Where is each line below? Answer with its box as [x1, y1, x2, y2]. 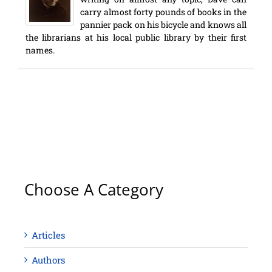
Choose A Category [24, 179, 163, 200]
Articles [32, 229, 65, 241]
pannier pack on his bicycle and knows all [80, 19, 246, 30]
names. [25, 44, 55, 56]
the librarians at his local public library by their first [25, 32, 246, 43]
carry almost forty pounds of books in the [80, 6, 246, 18]
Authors [32, 254, 65, 266]
